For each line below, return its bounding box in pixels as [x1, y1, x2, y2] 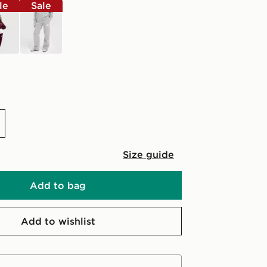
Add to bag [30, 179, 86, 191]
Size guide [123, 148, 174, 160]
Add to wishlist [20, 215, 95, 227]
